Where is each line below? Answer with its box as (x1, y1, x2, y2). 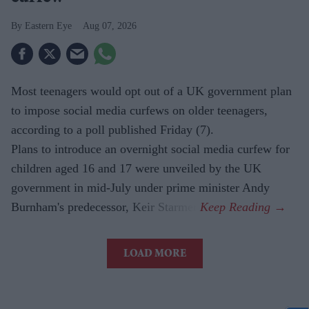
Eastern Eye (25, 20, 72, 31)
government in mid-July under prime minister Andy (11, 180, 270, 195)
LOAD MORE (123, 248, 186, 260)
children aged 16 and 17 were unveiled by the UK (11, 161, 261, 175)
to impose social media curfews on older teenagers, (11, 103, 268, 117)
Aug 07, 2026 (83, 20, 137, 31)
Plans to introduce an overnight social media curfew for (11, 141, 290, 156)
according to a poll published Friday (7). (11, 122, 214, 137)
